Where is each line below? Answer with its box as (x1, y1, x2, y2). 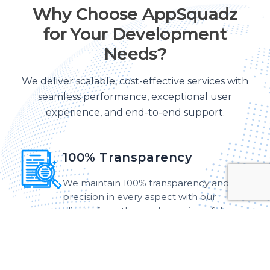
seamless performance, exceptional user (38, 91, 232, 102)
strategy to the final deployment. (63, 219, 213, 230)
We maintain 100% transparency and (63, 177, 230, 189)
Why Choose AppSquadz (32, 4, 238, 24)
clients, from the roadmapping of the (63, 205, 233, 216)
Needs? (104, 43, 166, 64)
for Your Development (43, 24, 227, 44)
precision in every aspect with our (63, 191, 216, 202)
